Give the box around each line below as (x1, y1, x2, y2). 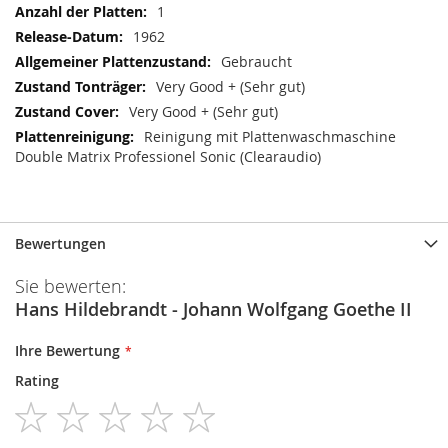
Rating (15, 371, 59, 390)
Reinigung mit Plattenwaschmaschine (144, 127, 396, 146)
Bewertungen (15, 234, 106, 253)
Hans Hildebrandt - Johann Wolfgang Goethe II (15, 297, 412, 321)
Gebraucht (221, 52, 292, 71)
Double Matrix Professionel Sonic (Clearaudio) (15, 147, 321, 166)
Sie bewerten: (15, 274, 126, 298)
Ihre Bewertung (15, 341, 120, 360)
